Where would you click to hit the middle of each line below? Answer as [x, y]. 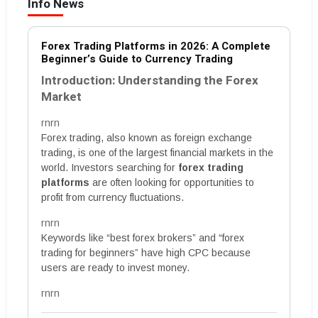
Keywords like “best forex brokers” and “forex [143, 238]
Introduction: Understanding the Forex [150, 81]
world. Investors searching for [110, 168]
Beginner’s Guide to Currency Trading [137, 59]
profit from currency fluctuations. [113, 198]
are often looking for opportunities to [172, 183]
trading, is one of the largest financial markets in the [157, 153]
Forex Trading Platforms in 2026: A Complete [156, 46]
